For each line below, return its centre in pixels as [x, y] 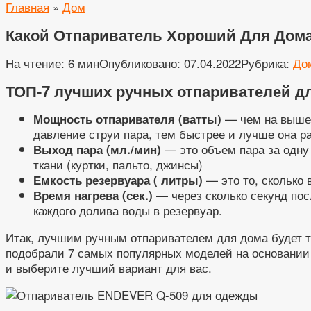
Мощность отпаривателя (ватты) [127, 119]
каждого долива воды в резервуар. [128, 210]
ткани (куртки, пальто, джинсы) [118, 165]
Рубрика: [265, 62]
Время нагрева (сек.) [93, 195]
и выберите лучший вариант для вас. [109, 268]
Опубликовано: [140, 62]
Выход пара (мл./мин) [97, 150]
